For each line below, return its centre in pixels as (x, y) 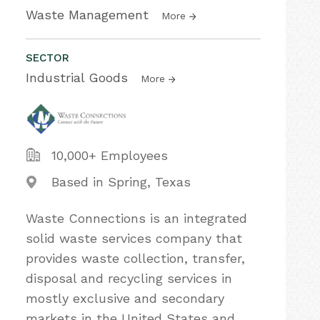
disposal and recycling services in (129, 278)
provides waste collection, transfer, (135, 258)
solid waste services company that (134, 238)
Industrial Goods (79, 77)
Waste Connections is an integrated (136, 218)
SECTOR (47, 58)
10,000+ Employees (110, 155)
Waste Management (89, 15)
